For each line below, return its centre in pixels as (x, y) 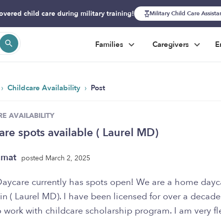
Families (110, 44)
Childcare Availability (45, 88)
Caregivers (172, 44)
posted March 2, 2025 (56, 158)
